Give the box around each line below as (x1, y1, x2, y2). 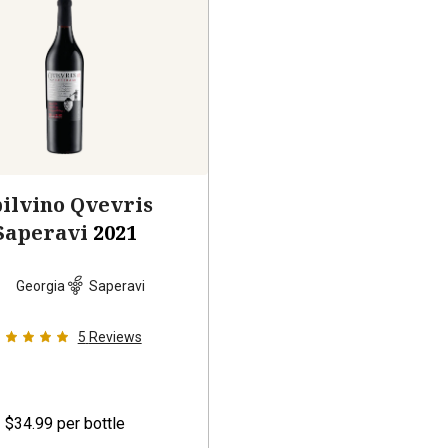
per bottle (56, 414, 125, 434)
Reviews (88, 329, 142, 346)
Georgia (16, 277, 66, 294)
